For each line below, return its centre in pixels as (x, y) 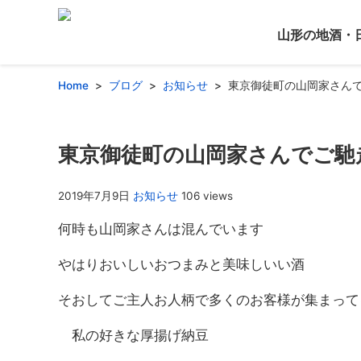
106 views (207, 196)
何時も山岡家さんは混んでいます (161, 229)
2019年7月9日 (94, 196)
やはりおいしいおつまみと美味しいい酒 (181, 265)
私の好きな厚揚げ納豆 (133, 336)
